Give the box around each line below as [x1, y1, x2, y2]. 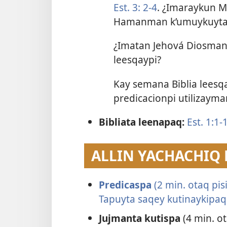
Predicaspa [98, 178, 154, 192]
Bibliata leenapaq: [98, 115, 187, 129]
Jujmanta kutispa [98, 211, 183, 225]
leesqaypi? [113, 53, 161, 67]
